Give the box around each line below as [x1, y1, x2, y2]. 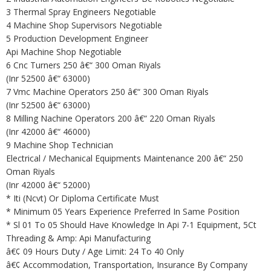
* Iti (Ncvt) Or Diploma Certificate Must [6, 192, 159, 204]
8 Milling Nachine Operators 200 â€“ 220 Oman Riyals [6, 113, 215, 124]
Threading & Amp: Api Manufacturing [6, 232, 151, 244]
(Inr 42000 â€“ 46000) [6, 126, 90, 137]
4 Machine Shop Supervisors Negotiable [6, 19, 162, 31]
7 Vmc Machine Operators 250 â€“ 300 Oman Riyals [6, 86, 209, 97]
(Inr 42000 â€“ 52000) [6, 179, 90, 191]
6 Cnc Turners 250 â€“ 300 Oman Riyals [6, 59, 161, 71]
